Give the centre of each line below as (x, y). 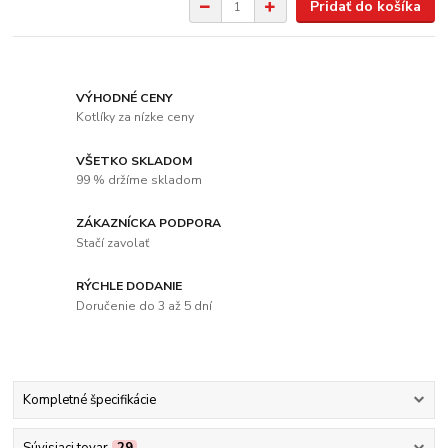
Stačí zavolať (113, 243)
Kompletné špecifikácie (89, 400)
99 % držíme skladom (139, 180)
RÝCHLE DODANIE (129, 286)
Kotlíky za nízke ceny (135, 117)
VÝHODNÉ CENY (125, 97)
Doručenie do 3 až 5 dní (144, 305)
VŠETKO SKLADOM (135, 160)
